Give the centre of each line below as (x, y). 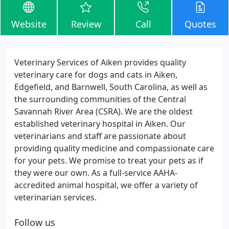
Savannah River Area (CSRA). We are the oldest (104, 111)
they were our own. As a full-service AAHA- (96, 173)
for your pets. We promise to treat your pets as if (109, 161)
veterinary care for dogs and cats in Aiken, (96, 75)
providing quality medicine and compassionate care (114, 148)
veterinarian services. (55, 197)
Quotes (200, 24)
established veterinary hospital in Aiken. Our (100, 124)
